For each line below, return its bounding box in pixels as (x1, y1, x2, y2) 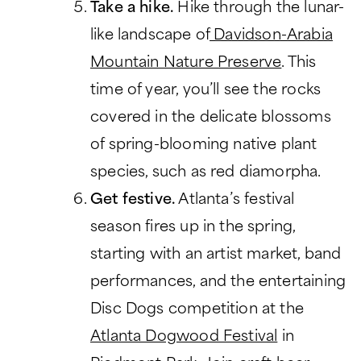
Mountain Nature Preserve (90, 56, 282, 72)
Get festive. (90, 193, 176, 209)
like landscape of (90, 28, 210, 44)
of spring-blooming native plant (90, 138, 317, 154)
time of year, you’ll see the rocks (90, 83, 322, 99)
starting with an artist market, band (90, 247, 342, 263)
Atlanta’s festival (175, 193, 295, 209)
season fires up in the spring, (90, 220, 296, 236)
